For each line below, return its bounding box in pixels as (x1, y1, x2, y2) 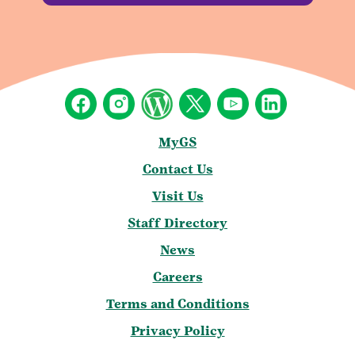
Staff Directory (128, 215, 227, 231)
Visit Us (151, 188, 204, 204)
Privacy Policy (130, 323, 225, 338)
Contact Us (142, 161, 213, 177)
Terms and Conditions (105, 296, 250, 311)
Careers (152, 269, 203, 284)
